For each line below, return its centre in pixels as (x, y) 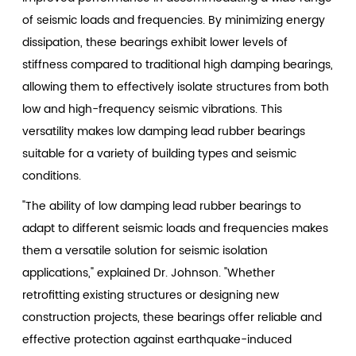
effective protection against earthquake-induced (157, 339)
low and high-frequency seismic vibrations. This (153, 109)
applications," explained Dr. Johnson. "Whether (149, 273)
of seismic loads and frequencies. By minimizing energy (174, 20)
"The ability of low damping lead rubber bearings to (162, 206)
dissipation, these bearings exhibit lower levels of (155, 42)
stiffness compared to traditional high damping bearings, (178, 64)
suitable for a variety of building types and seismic (160, 153)
